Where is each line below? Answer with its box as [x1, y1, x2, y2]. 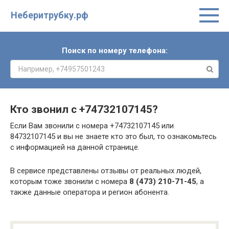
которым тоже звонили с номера [10, 177, 129, 186]
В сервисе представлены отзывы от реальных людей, [10, 166, 201, 175]
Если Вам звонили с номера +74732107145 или [10, 121, 174, 130]
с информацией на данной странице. [10, 143, 140, 152]
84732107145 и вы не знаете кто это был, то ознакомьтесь [10, 132, 217, 141]
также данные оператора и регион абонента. [10, 188, 169, 197]
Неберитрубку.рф [11, 10, 88, 20]
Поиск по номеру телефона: [61, 46, 168, 55]
